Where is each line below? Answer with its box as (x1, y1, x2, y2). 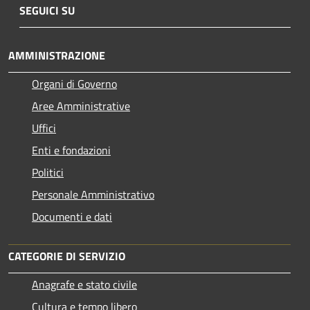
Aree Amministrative (32, 98, 130, 115)
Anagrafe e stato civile (32, 276, 137, 293)
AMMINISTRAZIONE (8, 47, 105, 64)
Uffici (32, 120, 56, 137)
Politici (32, 164, 64, 181)
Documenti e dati (32, 208, 112, 226)
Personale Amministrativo (32, 186, 154, 203)
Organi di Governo (32, 75, 117, 93)
